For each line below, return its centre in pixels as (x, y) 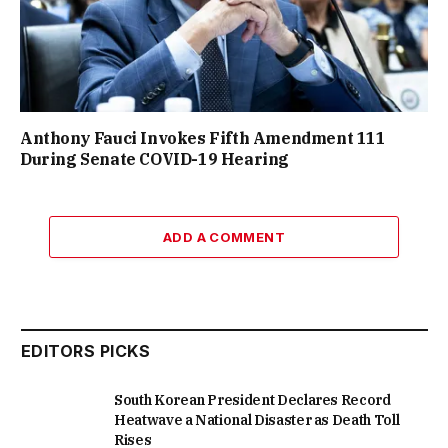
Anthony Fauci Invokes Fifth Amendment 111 (203, 137)
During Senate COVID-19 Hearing (155, 158)
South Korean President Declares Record (252, 399)
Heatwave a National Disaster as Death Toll (257, 419)
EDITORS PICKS (86, 350)
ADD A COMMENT (224, 236)
